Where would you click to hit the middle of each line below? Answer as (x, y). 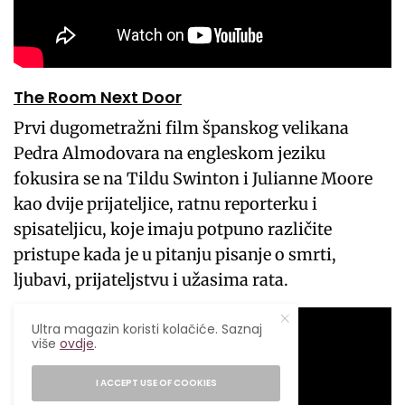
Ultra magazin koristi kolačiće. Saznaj (147, 329)
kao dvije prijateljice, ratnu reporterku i (166, 204)
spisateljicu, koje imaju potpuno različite (173, 230)
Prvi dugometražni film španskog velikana (182, 128)
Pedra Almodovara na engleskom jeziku (170, 154)
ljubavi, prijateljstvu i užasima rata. (151, 280)
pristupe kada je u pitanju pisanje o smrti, (175, 255)
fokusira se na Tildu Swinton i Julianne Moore (193, 179)
